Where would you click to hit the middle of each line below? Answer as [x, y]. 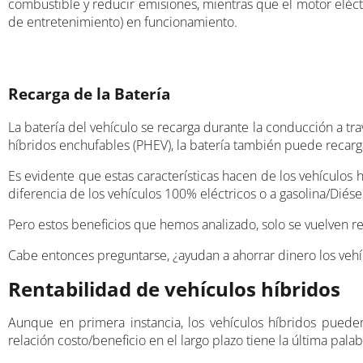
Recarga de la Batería [89, 93]
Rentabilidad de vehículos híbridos [174, 288]
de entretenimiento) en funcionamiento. [123, 21]
